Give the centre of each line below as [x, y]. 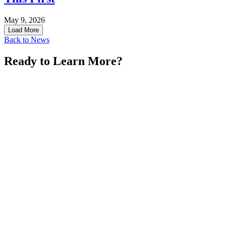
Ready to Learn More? [63, 61]
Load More [23, 30]
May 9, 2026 [24, 20]
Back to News [27, 40]
